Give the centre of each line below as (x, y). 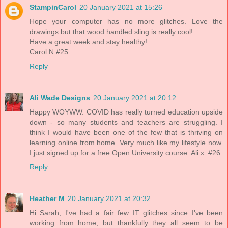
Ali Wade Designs (60, 98)
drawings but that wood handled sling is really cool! (111, 32)
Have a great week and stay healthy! (88, 42)
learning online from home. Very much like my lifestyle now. (126, 143)
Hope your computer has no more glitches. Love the (126, 22)
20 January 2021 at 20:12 (135, 98)
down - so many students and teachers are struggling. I (126, 122)
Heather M (47, 199)
